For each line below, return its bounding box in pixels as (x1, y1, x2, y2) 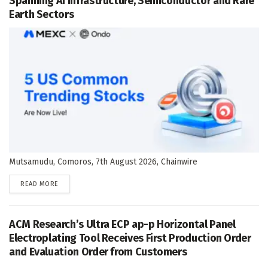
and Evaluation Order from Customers (9, 245, 187, 259)
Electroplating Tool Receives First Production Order (9, 232, 251, 245)
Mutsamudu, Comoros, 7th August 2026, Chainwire (9, 157, 197, 167)
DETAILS (57, 179, 83, 188)
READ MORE (20, 180, 59, 188)
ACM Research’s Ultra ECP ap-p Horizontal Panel (9, 218, 236, 232)
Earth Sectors (9, 8, 74, 22)
